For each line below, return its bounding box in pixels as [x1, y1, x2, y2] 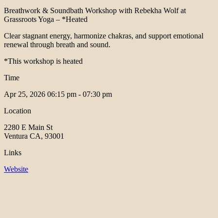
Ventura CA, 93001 [4, 132, 64, 141]
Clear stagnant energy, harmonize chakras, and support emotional [4, 32, 203, 40]
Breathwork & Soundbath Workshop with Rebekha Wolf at [4, 6, 186, 15]
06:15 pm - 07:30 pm [47, 90, 112, 99]
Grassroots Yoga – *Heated [4, 15, 88, 24]
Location [4, 107, 31, 115]
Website [4, 165, 28, 174]
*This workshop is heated [4, 57, 83, 66]
